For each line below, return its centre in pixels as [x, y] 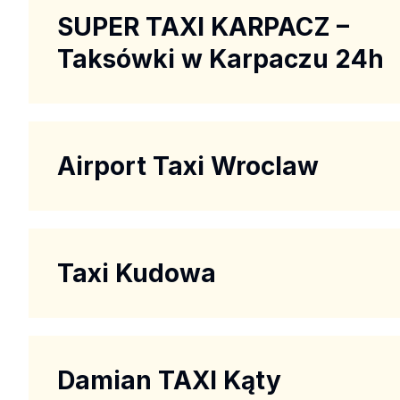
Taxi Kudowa [137, 273]
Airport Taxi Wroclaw [188, 166]
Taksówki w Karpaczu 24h [221, 58]
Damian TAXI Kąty [169, 380]
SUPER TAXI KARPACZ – [203, 26]
